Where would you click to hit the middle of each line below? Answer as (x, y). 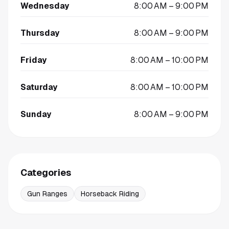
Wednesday (45, 6)
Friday (33, 60)
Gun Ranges (47, 194)
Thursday (40, 33)
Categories (46, 173)
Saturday (39, 87)
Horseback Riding (110, 194)
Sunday (36, 114)
